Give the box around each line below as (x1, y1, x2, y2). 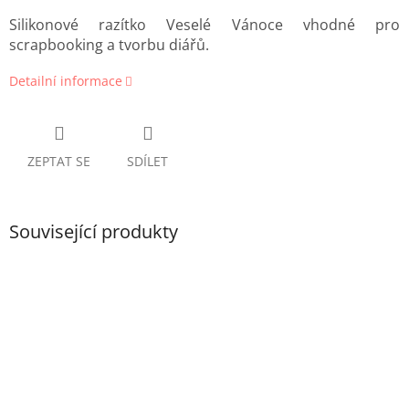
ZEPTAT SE (27, 152, 90, 171)
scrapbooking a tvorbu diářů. (9, 35, 209, 56)
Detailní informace (9, 72, 122, 90)
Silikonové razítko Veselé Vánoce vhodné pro (9, 15, 400, 36)
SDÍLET (127, 152, 168, 171)
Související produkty (9, 219, 178, 245)
